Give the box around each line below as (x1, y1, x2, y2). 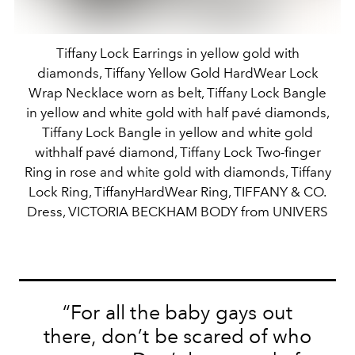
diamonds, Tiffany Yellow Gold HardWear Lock (36, 65, 319, 82)
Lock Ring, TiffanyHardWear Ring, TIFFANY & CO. (29, 184, 326, 200)
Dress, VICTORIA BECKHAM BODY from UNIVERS (27, 204, 328, 220)
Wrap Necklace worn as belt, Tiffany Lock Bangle (29, 85, 326, 101)
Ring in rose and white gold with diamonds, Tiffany (24, 164, 331, 181)
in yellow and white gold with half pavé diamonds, (25, 105, 330, 121)
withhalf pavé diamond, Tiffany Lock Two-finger (34, 144, 321, 161)
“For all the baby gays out (62, 300, 293, 324)
